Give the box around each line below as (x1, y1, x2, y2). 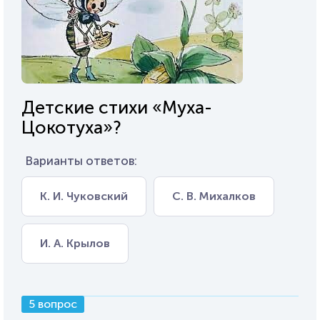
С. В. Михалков (172, 189, 256, 203)
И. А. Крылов (40, 236, 110, 250)
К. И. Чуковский (40, 189, 128, 203)
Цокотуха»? (21, 116, 121, 139)
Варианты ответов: (25, 154, 137, 168)
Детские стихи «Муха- (21, 96, 212, 119)
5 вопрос (29, 297, 77, 311)
